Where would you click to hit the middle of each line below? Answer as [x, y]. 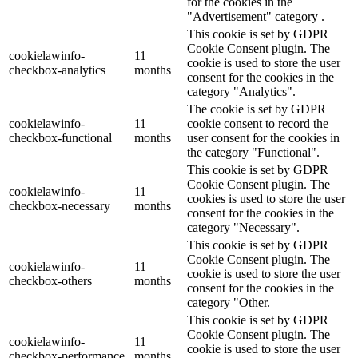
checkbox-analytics [57, 70]
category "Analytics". [241, 92]
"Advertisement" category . [256, 17]
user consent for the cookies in [263, 138]
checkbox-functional [60, 138]
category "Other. [229, 303]
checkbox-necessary [60, 206]
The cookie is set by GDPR [257, 109]
